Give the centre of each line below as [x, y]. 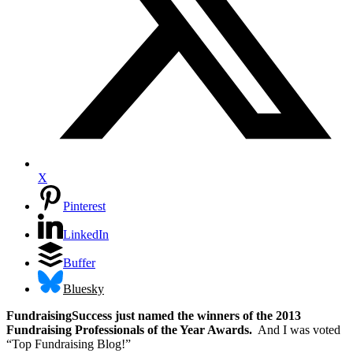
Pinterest [84, 206]
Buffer [79, 263]
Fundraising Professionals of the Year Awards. [131, 329]
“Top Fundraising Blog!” [69, 344]
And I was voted [298, 329]
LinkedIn [86, 235]
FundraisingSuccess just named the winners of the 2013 [154, 315]
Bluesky [84, 288]
